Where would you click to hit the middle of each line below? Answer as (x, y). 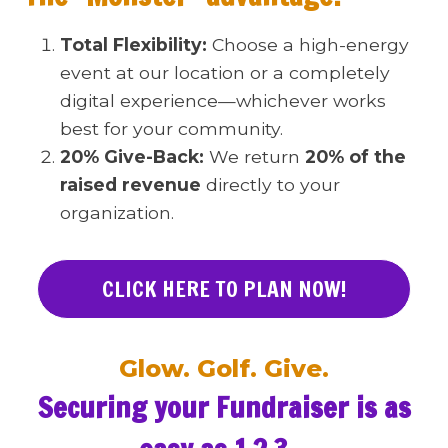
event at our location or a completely (225, 72)
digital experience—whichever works (223, 100)
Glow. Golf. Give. (224, 368)
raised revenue (130, 184)
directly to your (270, 184)
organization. (117, 212)
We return (257, 156)
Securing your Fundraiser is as (224, 407)
